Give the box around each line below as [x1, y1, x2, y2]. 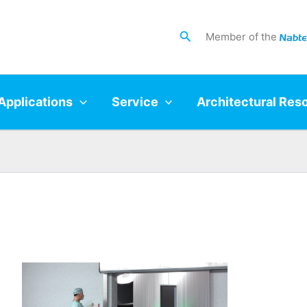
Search [178, 27, 219, 42]
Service [111, 94, 158, 109]
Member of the [206, 29, 280, 43]
